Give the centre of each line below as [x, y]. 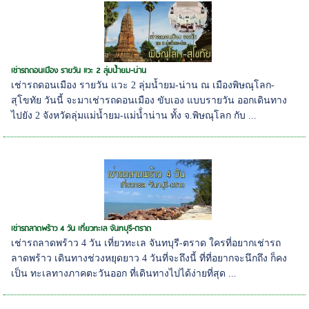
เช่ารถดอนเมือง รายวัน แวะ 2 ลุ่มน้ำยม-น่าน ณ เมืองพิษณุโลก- [143, 86]
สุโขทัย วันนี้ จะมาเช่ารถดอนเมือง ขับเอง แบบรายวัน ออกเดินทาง [149, 101]
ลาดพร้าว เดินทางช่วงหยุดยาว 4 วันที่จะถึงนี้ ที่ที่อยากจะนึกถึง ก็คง [149, 259]
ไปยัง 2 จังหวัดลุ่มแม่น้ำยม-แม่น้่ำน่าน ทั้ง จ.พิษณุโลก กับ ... [134, 116]
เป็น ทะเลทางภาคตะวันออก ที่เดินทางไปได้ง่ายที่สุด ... [124, 274]
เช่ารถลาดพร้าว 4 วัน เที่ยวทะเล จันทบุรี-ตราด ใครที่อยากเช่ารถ [146, 243]
